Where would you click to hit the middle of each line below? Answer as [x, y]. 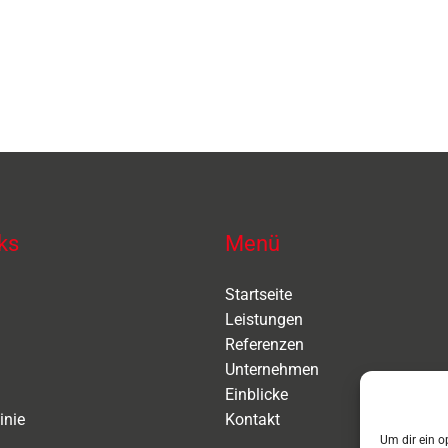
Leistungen [263, 319]
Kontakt [252, 419]
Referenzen [264, 344]
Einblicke [256, 394]
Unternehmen [271, 369]
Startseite [258, 294]
